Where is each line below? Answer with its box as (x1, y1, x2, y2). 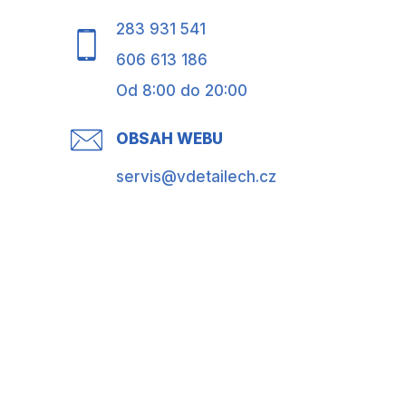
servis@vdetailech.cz (116, 167, 276, 186)
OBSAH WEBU (116, 129, 223, 148)
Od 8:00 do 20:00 (116, 81, 247, 100)
